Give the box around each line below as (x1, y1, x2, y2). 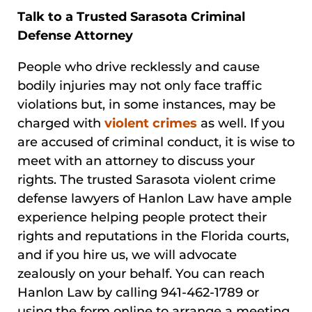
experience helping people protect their (17, 210, 267, 226)
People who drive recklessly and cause (17, 59, 260, 75)
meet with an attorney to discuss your (17, 153, 255, 169)
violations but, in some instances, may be (17, 97, 276, 113)
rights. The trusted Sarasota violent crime (17, 172, 276, 188)
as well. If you (197, 116, 285, 132)
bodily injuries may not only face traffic (17, 78, 262, 94)
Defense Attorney (17, 28, 133, 44)
